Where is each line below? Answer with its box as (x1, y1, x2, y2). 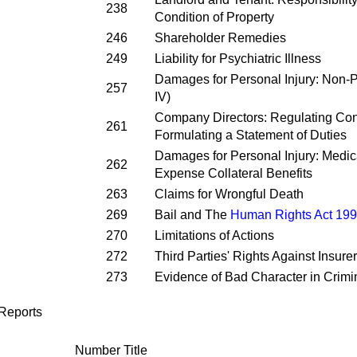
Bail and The (155, 208, 230, 222)
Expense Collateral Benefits (155, 167, 312, 180)
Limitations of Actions (155, 229, 274, 242)
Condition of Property (155, 10, 274, 24)
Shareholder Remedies (155, 31, 286, 45)
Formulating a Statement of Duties (155, 128, 347, 142)
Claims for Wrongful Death (155, 187, 304, 201)
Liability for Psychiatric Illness (155, 52, 321, 65)
